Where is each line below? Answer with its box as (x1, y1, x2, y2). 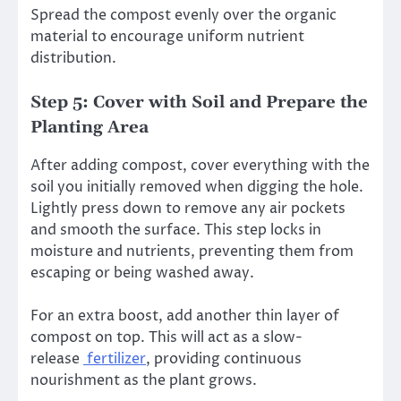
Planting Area (30, 116, 149, 138)
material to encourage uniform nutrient (30, 26, 304, 47)
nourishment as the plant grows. (30, 370, 257, 390)
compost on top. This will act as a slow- (30, 327, 303, 347)
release (30, 348, 83, 369)
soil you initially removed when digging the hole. (30, 176, 363, 197)
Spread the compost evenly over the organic (30, 4, 337, 25)
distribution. (30, 47, 116, 68)
